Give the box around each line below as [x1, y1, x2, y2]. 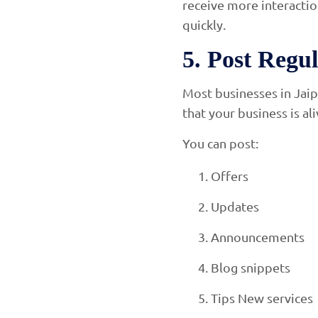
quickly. [182, 16, 226, 32]
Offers [211, 168, 248, 183]
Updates [211, 198, 259, 214]
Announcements [211, 229, 305, 244]
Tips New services [211, 290, 313, 305]
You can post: [182, 135, 258, 150]
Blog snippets [211, 259, 290, 275]
